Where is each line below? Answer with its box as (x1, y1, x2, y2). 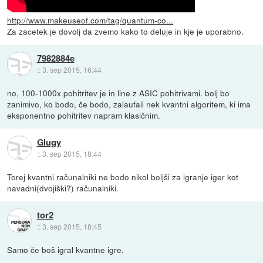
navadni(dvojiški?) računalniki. (7, 182, 119, 194)
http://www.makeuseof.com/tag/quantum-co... (7, 14, 174, 26)
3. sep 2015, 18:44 (42, 148, 102, 159)
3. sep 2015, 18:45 (42, 221, 102, 231)
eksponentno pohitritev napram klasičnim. (7, 109, 161, 122)
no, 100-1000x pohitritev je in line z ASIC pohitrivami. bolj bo (7, 87, 230, 99)
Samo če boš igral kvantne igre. (7, 244, 124, 256)
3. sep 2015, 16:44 (42, 64, 102, 75)
